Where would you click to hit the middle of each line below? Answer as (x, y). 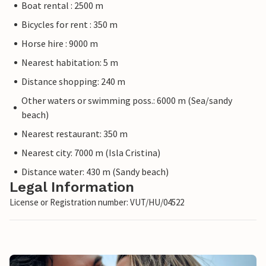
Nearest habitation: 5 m (70, 63)
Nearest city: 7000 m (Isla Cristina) (91, 153)
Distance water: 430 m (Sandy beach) (95, 172)
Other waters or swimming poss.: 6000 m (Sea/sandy (126, 101)
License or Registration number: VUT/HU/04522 (97, 202)
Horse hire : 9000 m (60, 44)
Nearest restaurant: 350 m (75, 134)
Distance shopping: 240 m (73, 82)
